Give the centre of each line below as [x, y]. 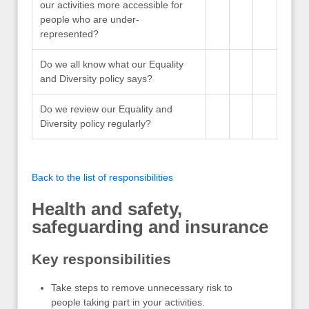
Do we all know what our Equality [112, 64]
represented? [70, 33]
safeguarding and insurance [150, 227]
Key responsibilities [101, 259]
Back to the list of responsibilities [102, 177]
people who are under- [90, 19]
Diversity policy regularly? [96, 123]
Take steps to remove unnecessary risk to [142, 287]
